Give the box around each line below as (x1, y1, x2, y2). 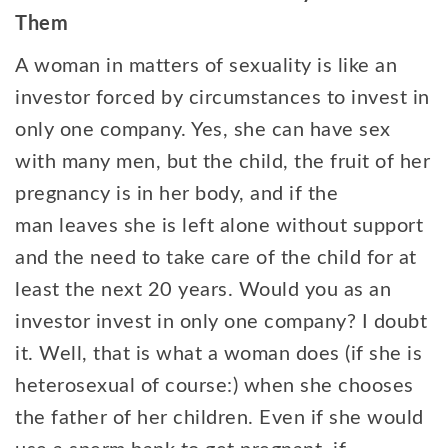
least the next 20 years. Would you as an (15, 280, 391, 300)
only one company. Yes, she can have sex (15, 120, 391, 140)
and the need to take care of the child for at (15, 248, 417, 268)
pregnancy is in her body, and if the (15, 184, 338, 204)
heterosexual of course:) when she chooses (15, 376, 414, 396)
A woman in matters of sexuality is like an (15, 56, 397, 76)
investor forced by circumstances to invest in (15, 88, 430, 108)
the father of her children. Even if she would (15, 408, 424, 428)
